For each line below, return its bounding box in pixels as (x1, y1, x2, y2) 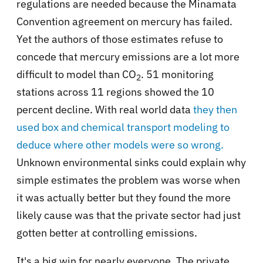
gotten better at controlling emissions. (16, 226, 197, 240)
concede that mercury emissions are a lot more (16, 50, 240, 64)
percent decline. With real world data (16, 103, 193, 117)
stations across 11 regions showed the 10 (16, 85, 214, 99)
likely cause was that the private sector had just (16, 208, 241, 222)
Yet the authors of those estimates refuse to (16, 32, 223, 46)
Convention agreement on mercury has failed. (16, 15, 232, 29)
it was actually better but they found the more (16, 191, 231, 205)
